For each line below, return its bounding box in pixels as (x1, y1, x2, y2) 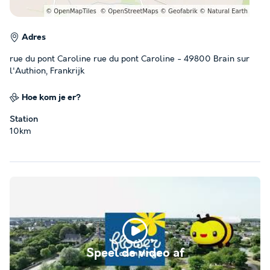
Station (10, 114, 38, 124)
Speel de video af (86, 246, 184, 260)
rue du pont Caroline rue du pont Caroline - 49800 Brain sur (10, 54, 250, 64)
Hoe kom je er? (22, 92, 81, 102)
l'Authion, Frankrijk (10, 66, 84, 76)
